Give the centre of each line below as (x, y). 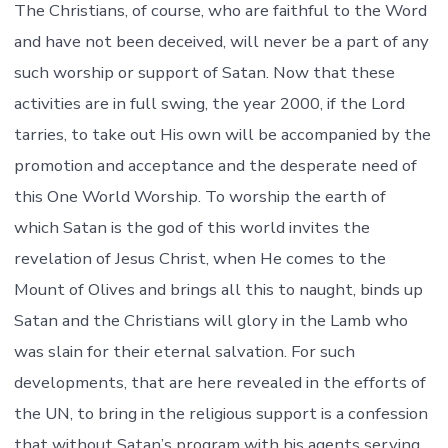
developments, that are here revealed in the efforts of (219, 383)
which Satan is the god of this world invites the (191, 228)
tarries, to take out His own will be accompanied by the (222, 135)
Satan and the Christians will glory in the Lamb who (210, 321)
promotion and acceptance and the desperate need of (215, 166)
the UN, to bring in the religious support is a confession (220, 414)
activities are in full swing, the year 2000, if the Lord (209, 104)
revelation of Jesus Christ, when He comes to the (199, 259)
